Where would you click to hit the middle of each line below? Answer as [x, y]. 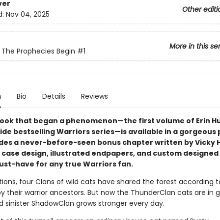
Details [54, 96]
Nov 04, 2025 [27, 14]
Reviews [94, 96]
